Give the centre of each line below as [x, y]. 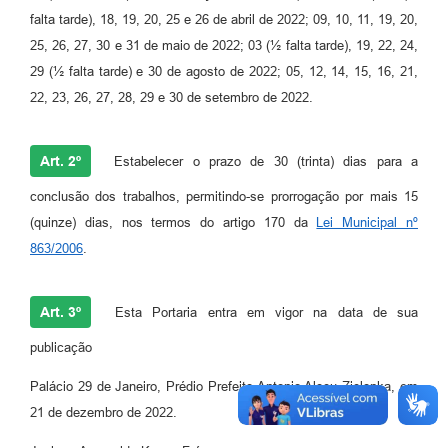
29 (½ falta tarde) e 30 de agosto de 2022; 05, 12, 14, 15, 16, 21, [224, 72]
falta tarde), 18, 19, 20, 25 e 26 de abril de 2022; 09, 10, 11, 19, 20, [224, 20]
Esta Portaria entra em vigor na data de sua [261, 313]
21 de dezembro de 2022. [103, 413]
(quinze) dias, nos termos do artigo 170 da [173, 223]
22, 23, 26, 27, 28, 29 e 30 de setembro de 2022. [171, 98]
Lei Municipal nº [367, 223]
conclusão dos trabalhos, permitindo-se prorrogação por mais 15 [224, 197]
